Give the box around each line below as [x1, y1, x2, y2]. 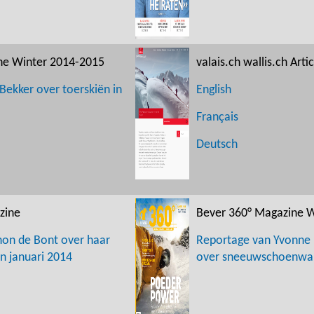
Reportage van [196, 234, 273, 247]
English [196, 83, 231, 96]
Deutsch [196, 138, 238, 151]
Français [196, 111, 238, 123]
